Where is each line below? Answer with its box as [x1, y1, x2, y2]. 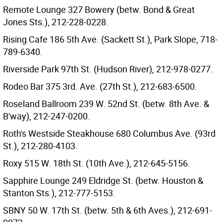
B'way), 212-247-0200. [3, 110, 90, 122]
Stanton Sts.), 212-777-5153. [3, 187, 115, 199]
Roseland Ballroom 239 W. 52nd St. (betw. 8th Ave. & [3, 98, 209, 110]
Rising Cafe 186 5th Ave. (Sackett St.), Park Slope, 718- [3, 33, 218, 45]
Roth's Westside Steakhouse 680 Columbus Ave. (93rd [3, 127, 216, 139]
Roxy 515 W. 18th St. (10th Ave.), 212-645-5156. [3, 157, 190, 169]
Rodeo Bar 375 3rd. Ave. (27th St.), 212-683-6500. [3, 80, 197, 92]
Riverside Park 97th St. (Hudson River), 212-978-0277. [3, 63, 213, 75]
